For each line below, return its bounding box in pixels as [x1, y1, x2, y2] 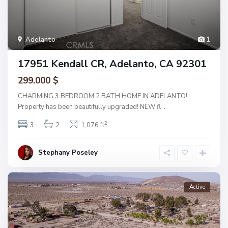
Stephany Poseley [38, 148, 98, 157]
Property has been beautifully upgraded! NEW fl [18, 102, 162, 111]
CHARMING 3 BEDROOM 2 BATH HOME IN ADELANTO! [18, 91, 187, 101]
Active [189, 183, 205, 191]
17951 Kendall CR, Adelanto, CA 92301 [18, 56, 207, 71]
